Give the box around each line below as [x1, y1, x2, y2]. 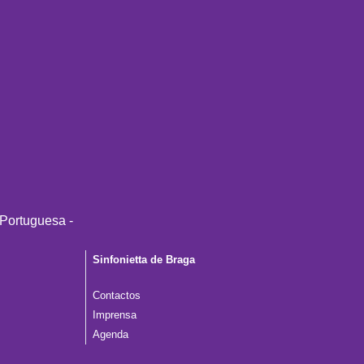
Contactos [92, 290, 141, 302]
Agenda [92, 329, 128, 341]
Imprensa [92, 310, 136, 322]
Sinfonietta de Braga [92, 254, 195, 266]
